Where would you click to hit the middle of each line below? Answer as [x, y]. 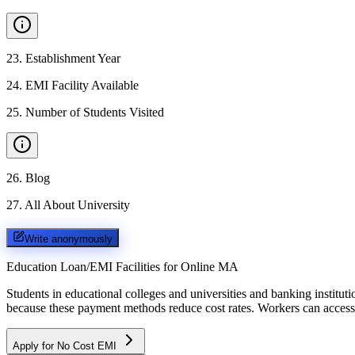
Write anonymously [69, 239]
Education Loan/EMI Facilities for [92, 266]
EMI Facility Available [82, 85]
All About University [77, 205]
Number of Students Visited [95, 112]
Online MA [210, 266]
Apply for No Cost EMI [66, 345]
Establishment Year [73, 58]
